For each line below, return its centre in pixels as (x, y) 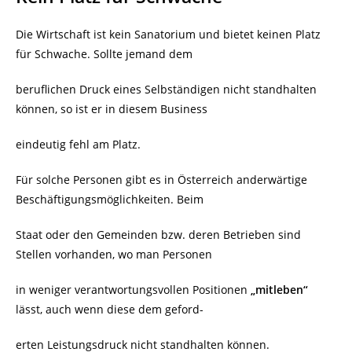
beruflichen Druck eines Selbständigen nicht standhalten (166, 90)
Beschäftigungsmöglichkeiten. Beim (110, 200)
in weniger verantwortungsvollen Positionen (133, 290)
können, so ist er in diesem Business (112, 109)
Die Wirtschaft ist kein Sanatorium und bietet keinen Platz (168, 35)
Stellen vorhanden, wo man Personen (114, 255)
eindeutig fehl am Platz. (78, 145)
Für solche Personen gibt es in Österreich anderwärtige (161, 180)
